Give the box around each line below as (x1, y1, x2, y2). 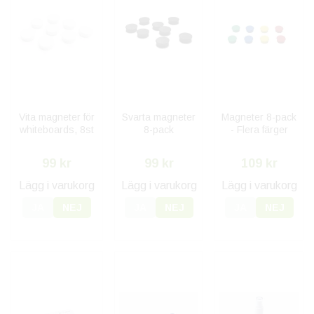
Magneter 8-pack (221, 111, 296, 123)
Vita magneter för (19, 111, 95, 123)
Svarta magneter (122, 111, 196, 123)
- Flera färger (230, 124, 288, 136)
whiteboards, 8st (20, 124, 94, 136)
